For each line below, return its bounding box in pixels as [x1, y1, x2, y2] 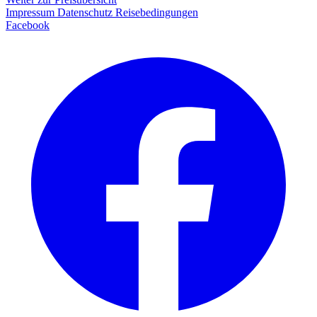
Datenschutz [57, 6, 115, 18]
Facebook [6, 18, 50, 31]
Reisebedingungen [115, 6, 198, 18]
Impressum [6, 6, 57, 18]
